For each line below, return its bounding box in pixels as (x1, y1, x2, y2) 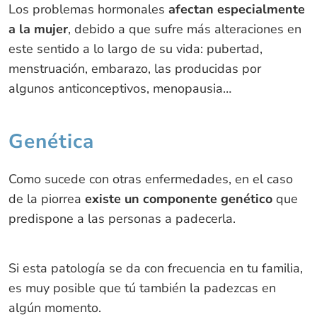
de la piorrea (8, 190, 85, 207)
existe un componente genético (84, 190, 272, 207)
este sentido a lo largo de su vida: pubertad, (8, 40, 263, 57)
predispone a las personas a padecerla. (8, 209, 236, 227)
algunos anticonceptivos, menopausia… (8, 79, 231, 97)
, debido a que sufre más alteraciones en (67, 20, 301, 38)
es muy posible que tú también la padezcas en (8, 279, 276, 296)
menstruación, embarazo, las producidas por (8, 59, 261, 77)
